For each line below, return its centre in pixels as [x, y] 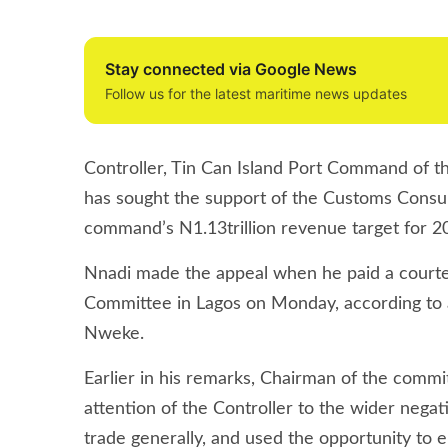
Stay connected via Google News [231, 69]
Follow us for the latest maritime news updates [256, 94]
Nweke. [114, 334]
